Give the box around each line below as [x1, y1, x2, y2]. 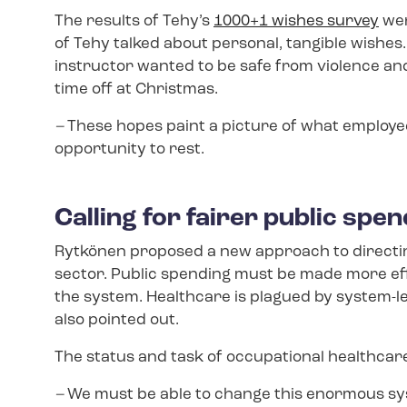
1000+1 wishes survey [213, 13, 379, 29]
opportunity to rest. [55, 141, 204, 157]
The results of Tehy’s [55, 13, 213, 29]
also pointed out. [55, 312, 183, 328]
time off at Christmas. [55, 81, 218, 97]
